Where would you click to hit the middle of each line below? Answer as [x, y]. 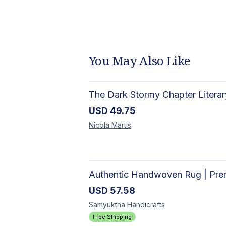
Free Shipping [112, 217]
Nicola [100, 125]
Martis [121, 125]
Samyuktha [107, 204]
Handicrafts [146, 204]
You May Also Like [140, 60]
